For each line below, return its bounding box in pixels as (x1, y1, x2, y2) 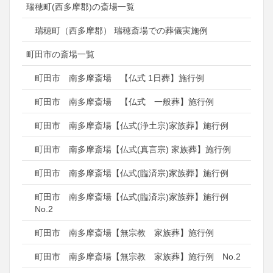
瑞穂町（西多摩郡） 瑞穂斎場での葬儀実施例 (35, 26, 208, 36)
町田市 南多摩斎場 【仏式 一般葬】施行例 (35, 97, 214, 107)
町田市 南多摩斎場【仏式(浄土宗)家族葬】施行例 (35, 121, 229, 131)
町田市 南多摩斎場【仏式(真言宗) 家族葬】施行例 (35, 144, 231, 155)
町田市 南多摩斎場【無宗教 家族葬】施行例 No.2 (35, 252, 241, 262)
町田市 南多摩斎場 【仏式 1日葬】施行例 (35, 73, 204, 83)
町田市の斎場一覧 (26, 49, 94, 60)
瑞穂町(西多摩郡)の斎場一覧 (26, 2, 135, 12)
